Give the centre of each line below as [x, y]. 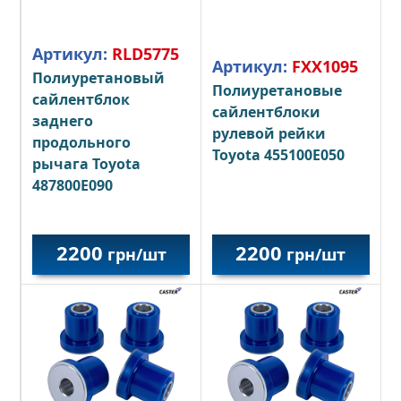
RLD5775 [146, 54]
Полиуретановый [99, 78]
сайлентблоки [266, 112]
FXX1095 [324, 67]
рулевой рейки [269, 134]
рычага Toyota [87, 164]
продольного [82, 143]
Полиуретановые [277, 91]
